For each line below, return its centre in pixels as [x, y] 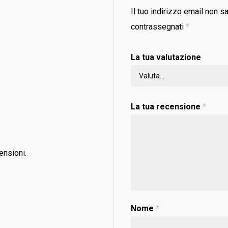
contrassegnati [159, 27]
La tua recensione [167, 107]
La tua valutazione [166, 57]
